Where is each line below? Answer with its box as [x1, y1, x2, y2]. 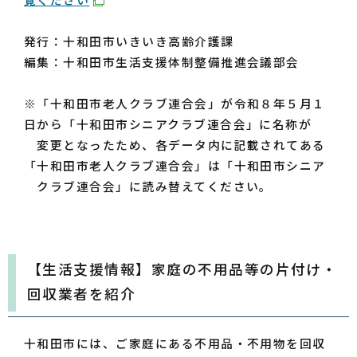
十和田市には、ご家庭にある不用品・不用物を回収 [24, 335, 326, 352]
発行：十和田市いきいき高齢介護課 [24, 33, 234, 50]
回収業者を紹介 [27, 284, 136, 304]
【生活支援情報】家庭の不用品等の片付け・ [27, 259, 338, 280]
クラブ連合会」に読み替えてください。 [24, 178, 273, 195]
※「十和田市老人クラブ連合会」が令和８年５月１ [24, 95, 326, 112]
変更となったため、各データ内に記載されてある [24, 136, 326, 154]
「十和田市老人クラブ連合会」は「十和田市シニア [24, 157, 326, 175]
